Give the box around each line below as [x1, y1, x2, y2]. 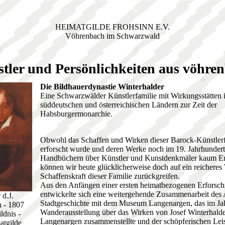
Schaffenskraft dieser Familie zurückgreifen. [40, 172, 180, 181]
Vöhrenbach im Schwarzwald [65, 32, 160, 40]
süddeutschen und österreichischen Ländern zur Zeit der [40, 100, 217, 109]
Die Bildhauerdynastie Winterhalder [40, 82, 164, 91]
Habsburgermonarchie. [40, 109, 113, 119]
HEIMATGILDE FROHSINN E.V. [55, 23, 170, 31]
